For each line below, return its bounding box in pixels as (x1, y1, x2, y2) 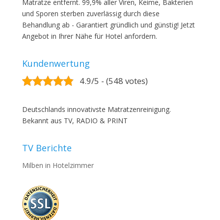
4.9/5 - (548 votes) (79, 75, 148, 86)
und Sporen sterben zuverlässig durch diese (22, 9, 160, 18)
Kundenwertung (22, 57, 90, 69)
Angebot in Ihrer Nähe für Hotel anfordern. (22, 31, 157, 41)
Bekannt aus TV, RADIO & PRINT (22, 116, 128, 125)
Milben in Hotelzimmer (22, 161, 94, 170)
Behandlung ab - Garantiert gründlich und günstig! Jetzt (22, 20, 195, 29)
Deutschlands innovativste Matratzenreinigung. (22, 105, 171, 114)
